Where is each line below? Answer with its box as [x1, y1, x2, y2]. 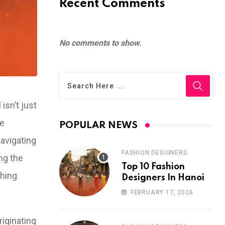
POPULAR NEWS [59, 121, 138, 130]
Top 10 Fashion [122, 162, 185, 171]
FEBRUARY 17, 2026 [130, 189, 193, 196]
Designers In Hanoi [122, 173, 204, 182]
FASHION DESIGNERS [122, 149, 188, 156]
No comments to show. [59, 38, 142, 48]
